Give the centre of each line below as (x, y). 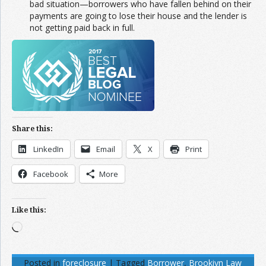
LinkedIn (48, 149)
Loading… (41, 226)
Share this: (32, 128)
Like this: (29, 210)
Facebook (51, 174)
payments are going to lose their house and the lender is (138, 15)
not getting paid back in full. (82, 27)
